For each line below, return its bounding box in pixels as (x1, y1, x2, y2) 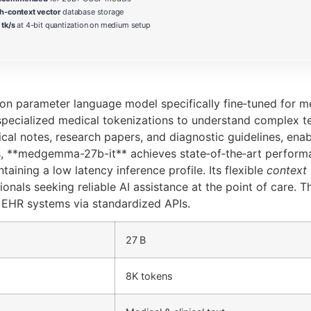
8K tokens (126, 270, 173, 283)
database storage (60, 6, 124, 17)
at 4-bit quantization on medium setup (15, 19, 151, 30)
